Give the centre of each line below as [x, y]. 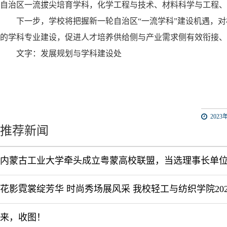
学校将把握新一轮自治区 [93, 21]
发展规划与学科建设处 [81, 53]
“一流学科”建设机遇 [174, 21]
